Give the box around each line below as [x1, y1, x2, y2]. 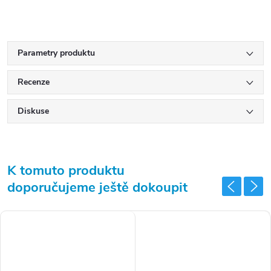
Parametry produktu [18, 47, 95, 59]
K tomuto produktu [7, 162, 125, 180]
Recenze [18, 76, 50, 88]
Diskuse [18, 105, 49, 117]
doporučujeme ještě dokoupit [7, 178, 188, 197]
